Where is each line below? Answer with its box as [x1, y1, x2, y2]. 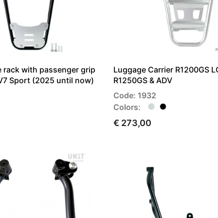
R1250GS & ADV [113, 75, 172, 86]
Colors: [113, 102, 141, 112]
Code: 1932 [113, 91, 156, 101]
